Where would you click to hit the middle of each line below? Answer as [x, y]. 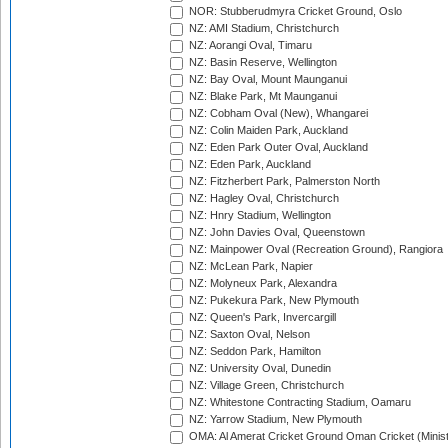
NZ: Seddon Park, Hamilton [253, 351]
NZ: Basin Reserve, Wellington [261, 62]
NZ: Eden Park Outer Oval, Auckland [277, 147]
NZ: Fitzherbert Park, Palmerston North [283, 181]
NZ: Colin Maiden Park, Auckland [267, 130]
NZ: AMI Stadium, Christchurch [262, 28]
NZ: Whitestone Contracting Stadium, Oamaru [298, 402]
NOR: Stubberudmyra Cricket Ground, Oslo [294, 11]
